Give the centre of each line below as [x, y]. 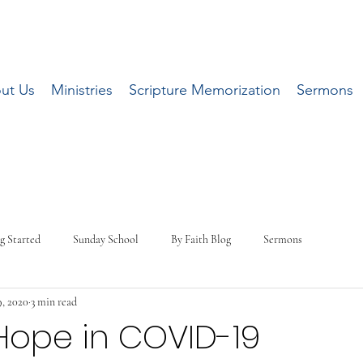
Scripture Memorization [204, 90]
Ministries [81, 90]
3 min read [54, 301]
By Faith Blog [201, 239]
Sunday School [106, 239]
